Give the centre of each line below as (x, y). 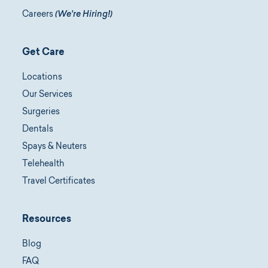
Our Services (47, 95)
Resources (47, 220)
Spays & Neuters (54, 147)
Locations (42, 78)
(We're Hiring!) (84, 15)
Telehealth (43, 165)
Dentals (38, 130)
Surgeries (41, 112)
